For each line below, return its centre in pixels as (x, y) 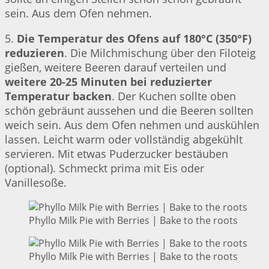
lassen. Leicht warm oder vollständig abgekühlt (124, 140)
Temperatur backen (58, 96)
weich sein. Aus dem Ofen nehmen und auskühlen (132, 125)
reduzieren (35, 53)
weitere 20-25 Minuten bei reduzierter (108, 82)
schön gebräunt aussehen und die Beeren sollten (129, 111)
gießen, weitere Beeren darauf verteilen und (116, 68)
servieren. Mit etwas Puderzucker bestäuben (116, 154)
